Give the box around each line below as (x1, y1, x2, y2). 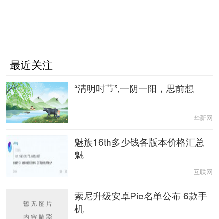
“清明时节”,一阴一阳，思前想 (74, 81, 195, 94)
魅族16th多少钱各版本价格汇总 (74, 135, 205, 149)
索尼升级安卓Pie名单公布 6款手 (74, 189, 208, 202)
